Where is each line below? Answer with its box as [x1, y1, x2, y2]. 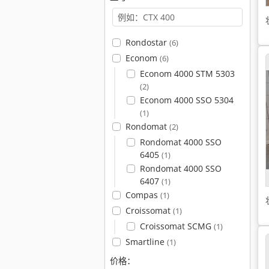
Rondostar [125, 37, 169, 48]
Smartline [125, 236, 167, 247]
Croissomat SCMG [139, 220, 214, 232]
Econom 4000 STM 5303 [139, 68, 235, 79]
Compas [125, 189, 160, 201]
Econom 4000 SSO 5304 [139, 94, 234, 106]
